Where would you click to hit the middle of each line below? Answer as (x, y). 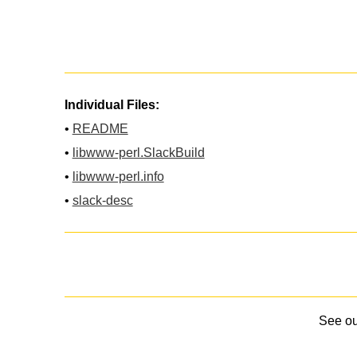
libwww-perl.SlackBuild (138, 152)
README (100, 128)
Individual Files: (112, 104)
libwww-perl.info (118, 176)
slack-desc (102, 200)
